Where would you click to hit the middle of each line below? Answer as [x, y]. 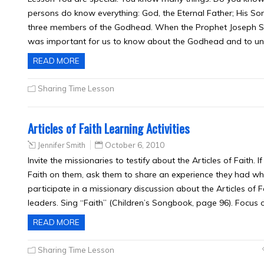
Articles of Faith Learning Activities [109, 128]
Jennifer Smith [62, 145]
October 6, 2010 [135, 145]
